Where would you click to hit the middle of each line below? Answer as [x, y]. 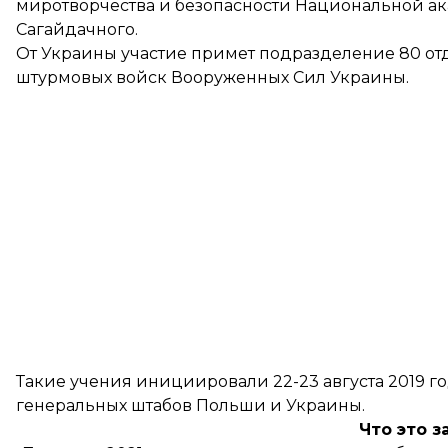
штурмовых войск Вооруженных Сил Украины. [212, 77]
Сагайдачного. [77, 29]
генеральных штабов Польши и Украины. [190, 405]
